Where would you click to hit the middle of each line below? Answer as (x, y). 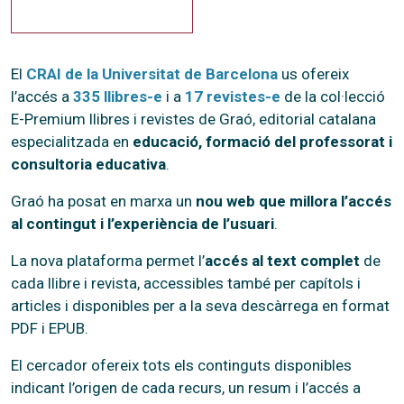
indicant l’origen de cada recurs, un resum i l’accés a (186, 387)
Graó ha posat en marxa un (103, 201)
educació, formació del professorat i (262, 141)
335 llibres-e (118, 96)
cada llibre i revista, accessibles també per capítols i (186, 283)
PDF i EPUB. (50, 328)
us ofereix (313, 73)
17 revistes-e (233, 96)
